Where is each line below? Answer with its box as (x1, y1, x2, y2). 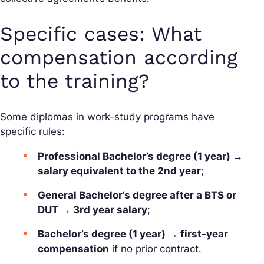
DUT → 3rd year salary (38, 204, 147, 216)
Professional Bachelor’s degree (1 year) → (38, 150, 243, 163)
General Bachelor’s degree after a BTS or (38, 189, 236, 202)
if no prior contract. (109, 243, 202, 255)
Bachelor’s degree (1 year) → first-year (38, 228, 228, 240)
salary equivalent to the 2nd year (38, 165, 201, 177)
